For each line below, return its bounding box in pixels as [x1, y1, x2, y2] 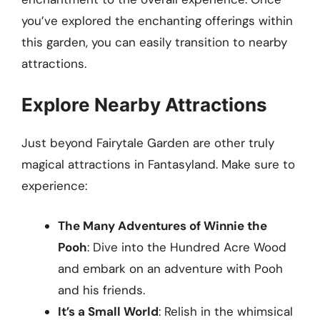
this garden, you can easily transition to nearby [21, 34, 287, 50]
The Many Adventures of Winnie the [58, 217, 267, 234]
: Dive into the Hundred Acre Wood [87, 239, 286, 255]
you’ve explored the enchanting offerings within [21, 12, 293, 29]
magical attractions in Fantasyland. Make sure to [21, 156, 295, 173]
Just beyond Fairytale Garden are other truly [21, 135, 274, 151]
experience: [21, 178, 87, 194]
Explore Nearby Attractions [21, 94, 267, 116]
